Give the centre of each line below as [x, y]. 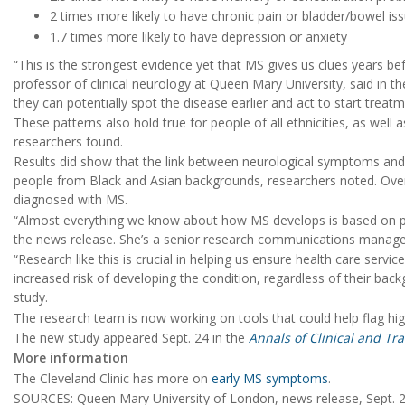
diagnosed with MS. [71, 200]
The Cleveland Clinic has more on [113, 378]
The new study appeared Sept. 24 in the [131, 338]
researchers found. [68, 142]
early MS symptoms [270, 378]
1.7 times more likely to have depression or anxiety [198, 36]
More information [71, 358]
